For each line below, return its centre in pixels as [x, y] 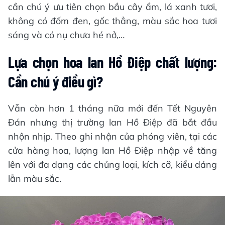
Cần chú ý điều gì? [55, 81]
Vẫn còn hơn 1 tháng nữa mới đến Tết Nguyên [113, 108]
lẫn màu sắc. [35, 179]
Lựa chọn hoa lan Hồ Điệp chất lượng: [113, 62]
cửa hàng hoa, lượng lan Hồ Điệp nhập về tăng [113, 150]
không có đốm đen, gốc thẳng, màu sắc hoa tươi [113, 21]
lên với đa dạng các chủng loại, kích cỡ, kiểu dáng [113, 164]
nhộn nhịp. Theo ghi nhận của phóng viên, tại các [113, 136]
